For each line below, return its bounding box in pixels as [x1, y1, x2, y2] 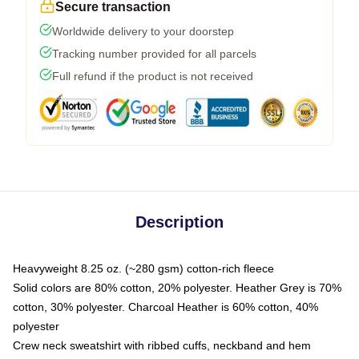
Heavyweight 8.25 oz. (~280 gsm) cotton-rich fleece [13, 261, 274, 275]
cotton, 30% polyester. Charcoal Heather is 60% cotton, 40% [13, 300, 318, 313]
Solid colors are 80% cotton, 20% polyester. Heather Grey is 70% [13, 280, 341, 294]
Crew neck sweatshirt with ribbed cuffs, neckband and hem [13, 338, 311, 352]
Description [135, 212, 224, 231]
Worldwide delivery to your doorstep [52, 24, 234, 38]
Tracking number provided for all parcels [52, 46, 256, 60]
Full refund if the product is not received [52, 69, 253, 83]
